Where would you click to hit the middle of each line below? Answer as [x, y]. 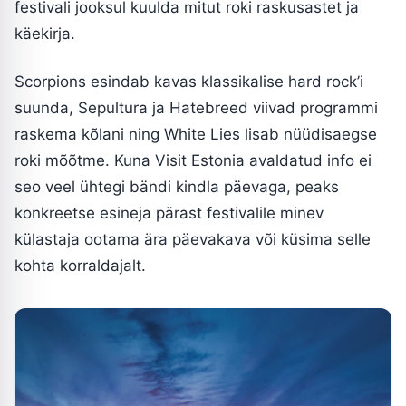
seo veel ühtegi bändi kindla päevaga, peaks [177, 186]
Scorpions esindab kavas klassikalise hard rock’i [189, 81]
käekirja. [45, 33]
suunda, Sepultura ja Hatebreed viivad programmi [196, 107]
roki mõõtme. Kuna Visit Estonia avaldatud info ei [193, 160]
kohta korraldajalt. [80, 265]
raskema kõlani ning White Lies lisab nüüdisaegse [196, 134]
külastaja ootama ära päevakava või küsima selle [193, 239]
